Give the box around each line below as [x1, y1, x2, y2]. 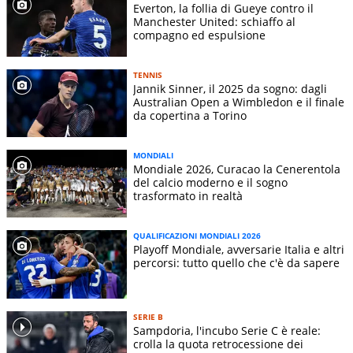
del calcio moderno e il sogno [133, 175, 288, 191]
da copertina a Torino [133, 108, 247, 124]
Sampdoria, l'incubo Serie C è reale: [133, 322, 321, 338]
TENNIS [133, 69, 162, 81]
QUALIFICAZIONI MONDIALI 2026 [133, 230, 261, 242]
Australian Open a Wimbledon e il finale [133, 95, 344, 110]
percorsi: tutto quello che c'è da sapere [133, 255, 340, 271]
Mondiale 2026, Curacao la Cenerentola [133, 162, 340, 177]
